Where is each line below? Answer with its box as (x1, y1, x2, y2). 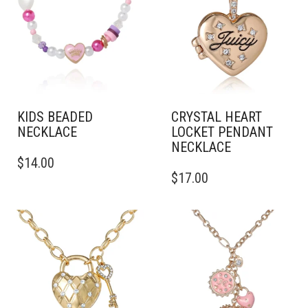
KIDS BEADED (17, 109, 93, 125)
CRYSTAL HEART (171, 109, 262, 125)
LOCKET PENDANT (171, 124, 273, 140)
